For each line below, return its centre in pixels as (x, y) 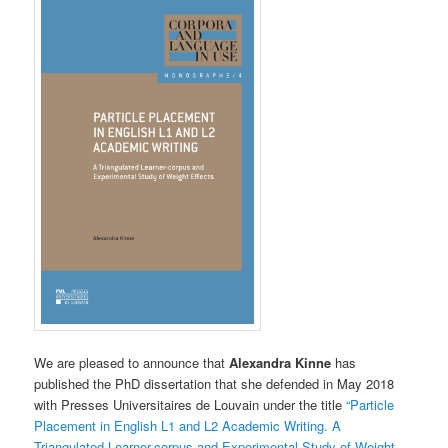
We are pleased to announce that (130, 363)
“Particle (370, 405)
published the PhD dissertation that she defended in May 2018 (214, 384)
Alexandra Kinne (278, 363)
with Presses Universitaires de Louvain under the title (190, 405)
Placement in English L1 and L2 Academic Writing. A (188, 426)
